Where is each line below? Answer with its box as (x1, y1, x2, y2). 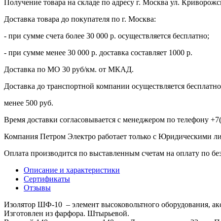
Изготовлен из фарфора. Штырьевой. (4, 209, 129, 218)
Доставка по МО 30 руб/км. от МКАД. (4, 65, 134, 74)
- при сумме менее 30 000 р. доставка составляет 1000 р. (4, 48, 192, 57)
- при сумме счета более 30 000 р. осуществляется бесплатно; (4, 31, 209, 40)
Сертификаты (24, 174, 70, 183)
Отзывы (24, 183, 51, 192)
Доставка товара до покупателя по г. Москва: (4, 14, 156, 23)
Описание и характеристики (24, 165, 120, 174)
